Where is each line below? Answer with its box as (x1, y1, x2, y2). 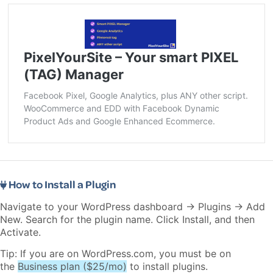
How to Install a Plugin (7, 176, 116, 192)
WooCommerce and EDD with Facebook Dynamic (24, 103, 220, 114)
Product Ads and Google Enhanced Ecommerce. (24, 116, 216, 127)
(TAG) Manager (24, 66, 124, 83)
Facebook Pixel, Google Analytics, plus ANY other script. (24, 90, 249, 101)
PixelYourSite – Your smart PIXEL (24, 49, 239, 66)
